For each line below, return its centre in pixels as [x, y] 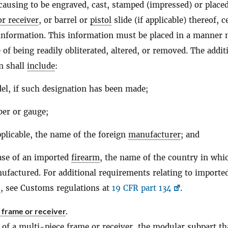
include [41, 66]
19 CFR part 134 [142, 188]
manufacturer [154, 135]
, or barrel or [64, 20]
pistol [101, 20]
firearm [85, 158]
